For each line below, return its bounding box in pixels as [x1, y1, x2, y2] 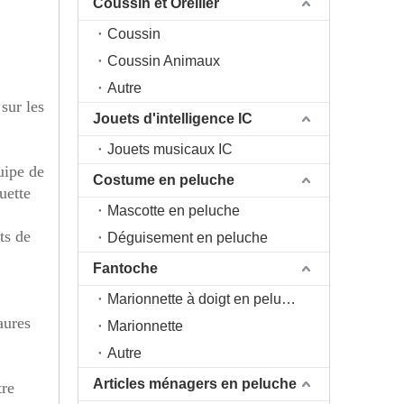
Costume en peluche [93, 172, 234, 188]
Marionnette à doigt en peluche [281, 291, 296, 307]
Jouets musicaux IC [107, 142, 233, 157]
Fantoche [93, 261, 158, 276]
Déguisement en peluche [107, 230, 268, 245]
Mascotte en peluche [107, 203, 240, 218]
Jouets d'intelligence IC [93, 111, 252, 126]
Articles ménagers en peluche [93, 376, 297, 391]
